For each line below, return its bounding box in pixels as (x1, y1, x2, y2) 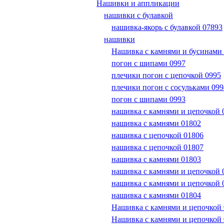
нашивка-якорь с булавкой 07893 (111, 23, 222, 32)
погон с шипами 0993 (111, 95, 185, 104)
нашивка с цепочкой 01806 (111, 131, 203, 140)
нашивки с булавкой (104, 11, 173, 20)
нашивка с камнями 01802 (111, 119, 201, 128)
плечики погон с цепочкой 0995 (111, 71, 221, 80)
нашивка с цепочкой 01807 (111, 143, 203, 152)
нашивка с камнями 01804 (111, 191, 201, 200)
